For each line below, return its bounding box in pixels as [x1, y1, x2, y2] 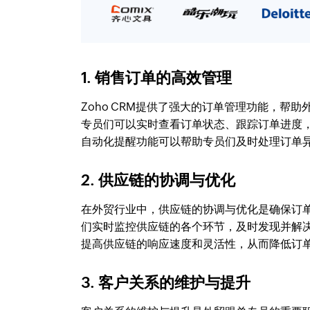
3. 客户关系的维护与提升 [81, 274, 251, 292]
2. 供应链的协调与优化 [81, 172, 236, 190]
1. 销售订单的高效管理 [81, 69, 232, 87]
